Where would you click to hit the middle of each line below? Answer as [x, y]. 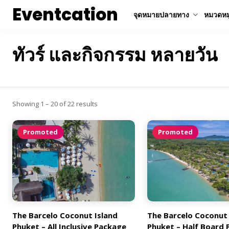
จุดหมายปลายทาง [161, 15]
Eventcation [65, 14]
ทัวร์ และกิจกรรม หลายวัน [115, 55]
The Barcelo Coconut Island [65, 215]
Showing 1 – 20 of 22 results [55, 104]
